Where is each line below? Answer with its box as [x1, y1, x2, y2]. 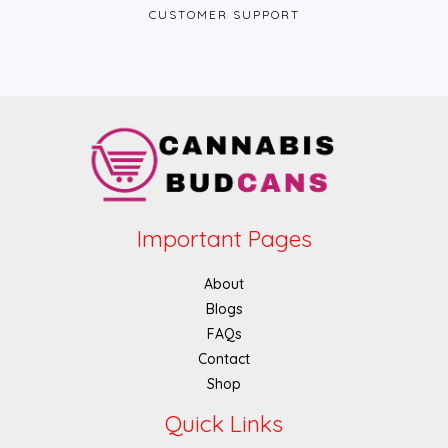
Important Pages [136, 224, 312, 254]
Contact [198, 350, 250, 369]
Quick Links [165, 409, 283, 439]
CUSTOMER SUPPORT [148, 6, 300, 22]
